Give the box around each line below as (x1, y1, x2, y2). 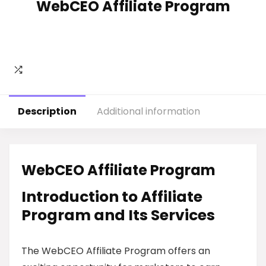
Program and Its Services (21, 205, 215, 226)
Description (18, 104, 77, 118)
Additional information (97, 104, 200, 118)
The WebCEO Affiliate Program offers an (21, 244, 210, 258)
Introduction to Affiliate (21, 186, 202, 207)
